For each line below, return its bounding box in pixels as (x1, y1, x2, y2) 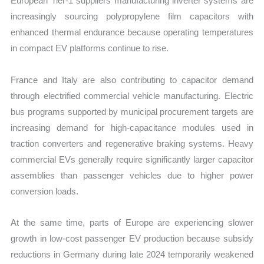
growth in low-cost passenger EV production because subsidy (11, 233, 253, 243)
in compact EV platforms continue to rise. (11, 43, 169, 54)
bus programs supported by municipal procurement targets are (11, 106, 253, 117)
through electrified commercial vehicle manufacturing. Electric (11, 90, 253, 101)
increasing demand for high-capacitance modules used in (11, 122, 253, 133)
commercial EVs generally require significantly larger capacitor (11, 154, 253, 164)
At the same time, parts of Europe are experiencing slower (11, 217, 253, 227)
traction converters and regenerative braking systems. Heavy (11, 138, 253, 148)
